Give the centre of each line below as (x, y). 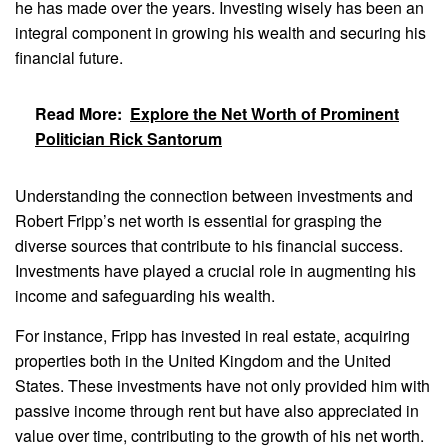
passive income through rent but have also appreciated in (217, 410)
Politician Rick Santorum (128, 138)
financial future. (69, 57)
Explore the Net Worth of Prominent (264, 113)
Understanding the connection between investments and (214, 195)
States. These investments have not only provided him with (222, 385)
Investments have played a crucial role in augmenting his (215, 270)
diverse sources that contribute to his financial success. (209, 245)
